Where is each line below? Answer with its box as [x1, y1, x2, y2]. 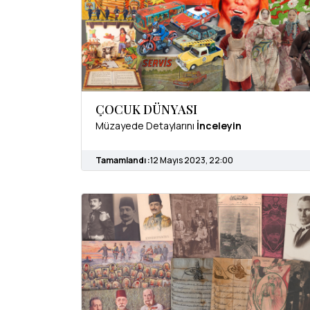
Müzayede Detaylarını [95, 119, 197, 133]
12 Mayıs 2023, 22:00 [150, 154, 233, 167]
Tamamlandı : [95, 154, 150, 167]
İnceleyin [197, 119, 241, 133]
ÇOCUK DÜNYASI [95, 101, 197, 118]
